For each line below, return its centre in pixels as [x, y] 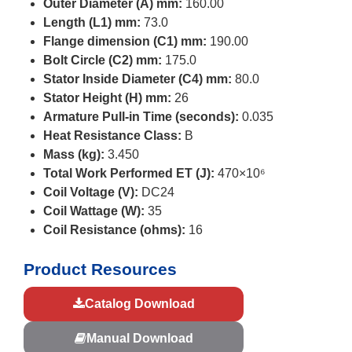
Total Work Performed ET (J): [129, 173]
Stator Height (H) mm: [107, 97]
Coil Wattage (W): [94, 211]
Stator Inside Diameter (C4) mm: [137, 79]
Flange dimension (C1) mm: [125, 41]
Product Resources [100, 269]
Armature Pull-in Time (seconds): [141, 116]
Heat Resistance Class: [112, 135]
